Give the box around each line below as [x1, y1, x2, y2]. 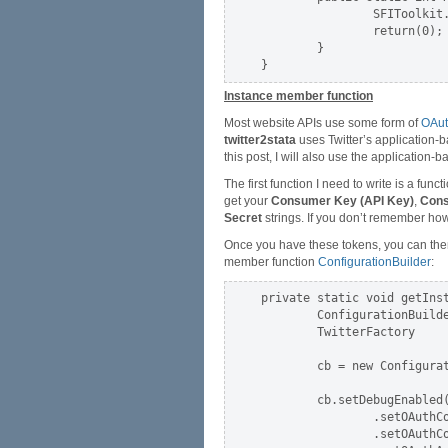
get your [224, 194, 271, 208]
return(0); [261, 24, 443, 38]
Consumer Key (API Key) [271, 194, 414, 208]
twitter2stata [224, 133, 296, 147]
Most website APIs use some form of [224, 116, 421, 130]
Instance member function [224, 89, 373, 103]
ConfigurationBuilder [318, 255, 431, 269]
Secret [224, 211, 262, 225]
